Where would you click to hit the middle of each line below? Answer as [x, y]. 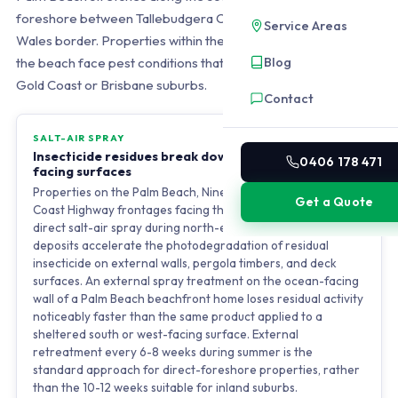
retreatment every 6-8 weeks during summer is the [172, 352]
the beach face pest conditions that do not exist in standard [188, 63]
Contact [289, 98]
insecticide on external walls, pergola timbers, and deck [184, 263]
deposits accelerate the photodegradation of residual [180, 245]
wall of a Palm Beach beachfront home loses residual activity [198, 298]
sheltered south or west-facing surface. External [165, 334]
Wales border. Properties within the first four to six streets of [195, 40]
